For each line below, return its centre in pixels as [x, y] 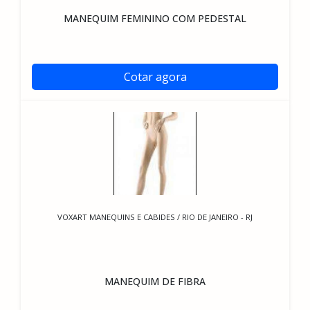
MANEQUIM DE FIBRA [155, 281]
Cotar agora [155, 77]
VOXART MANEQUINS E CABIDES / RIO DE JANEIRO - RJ [155, 217]
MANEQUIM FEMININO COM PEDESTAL [155, 18]
